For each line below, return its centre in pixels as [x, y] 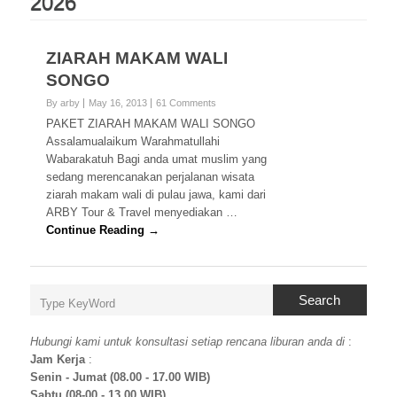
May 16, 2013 [118, 103]
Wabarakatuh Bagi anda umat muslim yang [157, 159]
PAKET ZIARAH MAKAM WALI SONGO [151, 124]
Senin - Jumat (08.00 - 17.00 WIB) [120, 377]
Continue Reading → [103, 230]
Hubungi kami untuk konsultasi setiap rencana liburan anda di [189, 342]
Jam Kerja [58, 359]
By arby [63, 103]
